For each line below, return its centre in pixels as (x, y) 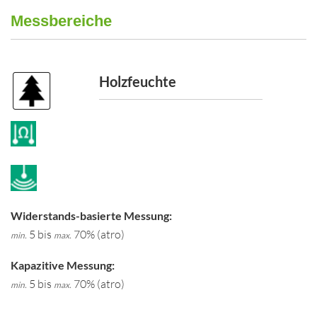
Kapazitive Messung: (63, 265)
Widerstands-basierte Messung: (91, 215)
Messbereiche (61, 21)
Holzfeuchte (138, 81)
